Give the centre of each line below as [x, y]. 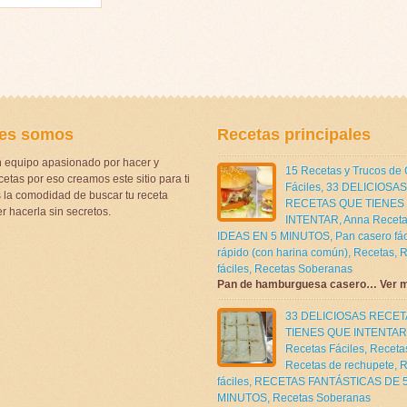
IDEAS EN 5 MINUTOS [273, 236]
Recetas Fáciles [325, 348]
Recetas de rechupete [340, 365]
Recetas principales [294, 134]
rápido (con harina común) [283, 252]
